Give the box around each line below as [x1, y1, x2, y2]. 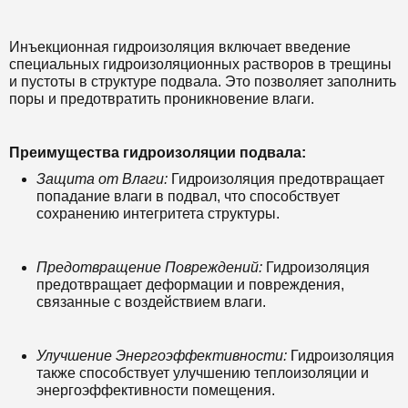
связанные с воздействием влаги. [36, 294, 266, 310]
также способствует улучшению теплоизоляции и [36, 365, 369, 381]
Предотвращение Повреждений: [36, 260, 262, 275]
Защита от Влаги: [36, 171, 168, 187]
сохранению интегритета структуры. [36, 206, 280, 221]
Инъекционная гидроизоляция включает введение [9, 39, 351, 55]
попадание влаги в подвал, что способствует [36, 189, 340, 204]
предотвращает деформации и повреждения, [36, 277, 344, 292]
